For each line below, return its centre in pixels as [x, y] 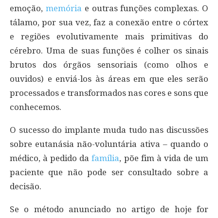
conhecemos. [36, 107]
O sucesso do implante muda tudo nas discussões [109, 130]
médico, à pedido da [51, 158]
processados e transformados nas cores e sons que [109, 93]
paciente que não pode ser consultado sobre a [109, 172]
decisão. [26, 186]
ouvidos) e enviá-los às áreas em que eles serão [109, 79]
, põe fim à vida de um [164, 158]
